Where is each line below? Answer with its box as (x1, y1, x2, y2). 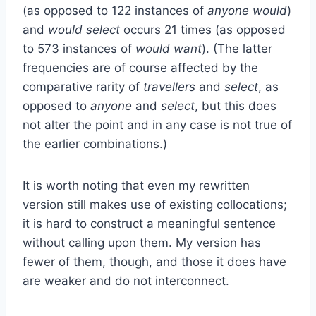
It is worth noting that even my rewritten (23, 178, 250, 193)
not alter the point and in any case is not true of (23, 117, 292, 132)
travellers (143, 79, 199, 94)
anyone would (207, 3, 287, 18)
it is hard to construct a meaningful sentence (23, 216, 276, 231)
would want (135, 41, 202, 56)
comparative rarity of (23, 79, 143, 94)
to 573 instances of (23, 41, 135, 56)
